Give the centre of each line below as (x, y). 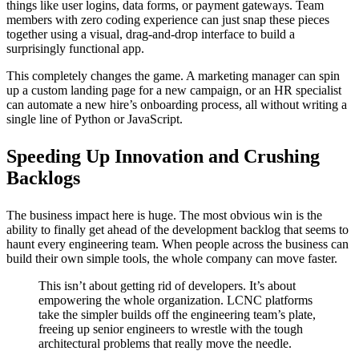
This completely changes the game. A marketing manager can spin (173, 75)
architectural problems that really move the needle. (165, 343)
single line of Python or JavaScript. (95, 119)
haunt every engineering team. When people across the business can (177, 244)
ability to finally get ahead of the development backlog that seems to (177, 229)
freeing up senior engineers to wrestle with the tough (171, 329)
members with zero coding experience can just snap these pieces (168, 19)
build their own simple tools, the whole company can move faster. (172, 258)
